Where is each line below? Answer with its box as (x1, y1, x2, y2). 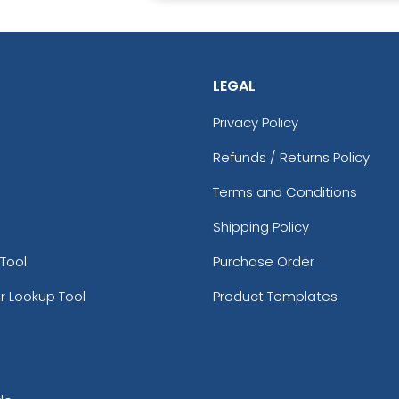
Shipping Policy (213, 216, 309, 236)
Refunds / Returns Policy (213, 147, 370, 167)
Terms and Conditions (213, 182, 357, 201)
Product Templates (213, 286, 338, 305)
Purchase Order (213, 251, 314, 271)
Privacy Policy (213, 112, 298, 132)
